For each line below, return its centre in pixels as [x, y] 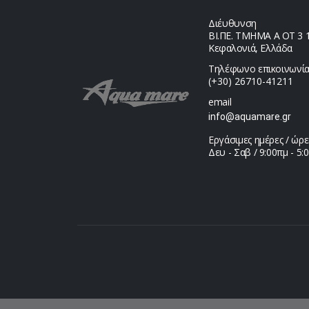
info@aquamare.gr [250, 117]
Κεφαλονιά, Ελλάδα [250, 48]
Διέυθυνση [232, 23]
